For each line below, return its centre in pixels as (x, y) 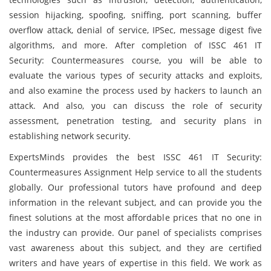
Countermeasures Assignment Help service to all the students (135, 172)
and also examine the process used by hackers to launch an (135, 90)
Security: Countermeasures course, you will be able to (135, 60)
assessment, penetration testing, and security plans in (135, 121)
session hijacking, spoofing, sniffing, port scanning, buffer (135, 15)
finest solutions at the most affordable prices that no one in (135, 217)
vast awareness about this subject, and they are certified (135, 248)
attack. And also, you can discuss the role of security (135, 106)
